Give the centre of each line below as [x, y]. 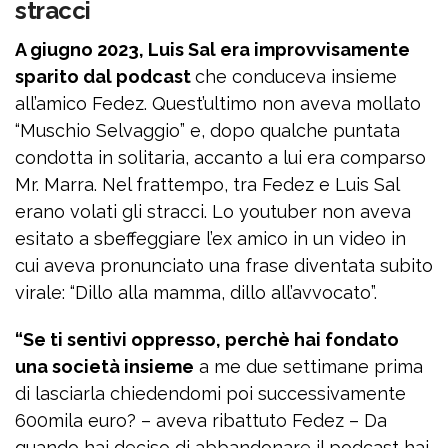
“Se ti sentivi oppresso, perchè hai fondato [207, 339]
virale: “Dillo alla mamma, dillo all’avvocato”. [196, 292]
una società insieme [104, 366]
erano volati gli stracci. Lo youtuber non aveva [213, 211]
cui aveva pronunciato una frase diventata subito [224, 265]
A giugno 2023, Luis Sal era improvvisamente [212, 49]
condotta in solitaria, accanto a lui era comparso [220, 157]
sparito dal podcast [105, 76]
